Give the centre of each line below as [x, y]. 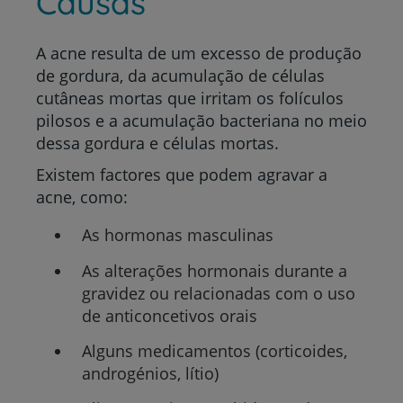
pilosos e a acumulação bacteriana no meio [201, 121]
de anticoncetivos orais [169, 315]
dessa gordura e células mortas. [157, 143]
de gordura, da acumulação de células [180, 76]
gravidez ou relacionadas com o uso [218, 293]
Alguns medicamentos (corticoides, [214, 351]
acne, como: [82, 197]
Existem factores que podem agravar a [182, 175]
